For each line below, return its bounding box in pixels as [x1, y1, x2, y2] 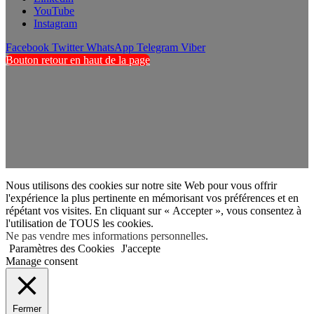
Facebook [6, 41, 49, 54]
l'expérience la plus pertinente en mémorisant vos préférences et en [6, 192, 299, 205]
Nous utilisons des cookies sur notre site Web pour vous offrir [6, 179, 277, 192]
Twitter [52, 41, 83, 54]
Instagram [34, 18, 77, 30]
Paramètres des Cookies [9, 243, 114, 255]
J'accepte [121, 243, 161, 255]
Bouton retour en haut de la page [6, 54, 150, 67]
